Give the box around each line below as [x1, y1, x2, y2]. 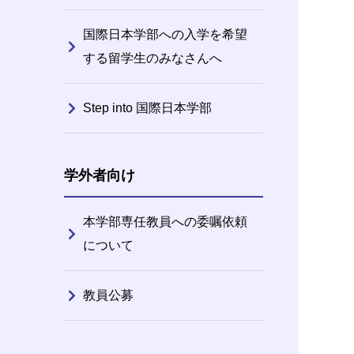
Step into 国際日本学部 [82, 100, 212, 115]
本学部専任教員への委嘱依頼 [82, 214, 247, 228]
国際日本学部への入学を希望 [82, 27, 247, 41]
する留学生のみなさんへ [82, 51, 222, 65]
